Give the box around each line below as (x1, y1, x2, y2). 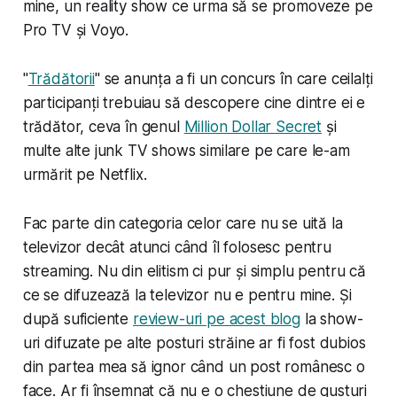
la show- (300, 310, 363, 329)
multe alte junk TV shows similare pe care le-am (22, 142, 350, 160)
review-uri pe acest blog (132, 310, 300, 329)
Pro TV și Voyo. (22, 21, 129, 40)
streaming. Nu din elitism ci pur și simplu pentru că (22, 262, 366, 281)
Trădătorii (27, 70, 95, 89)
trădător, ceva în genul (22, 118, 184, 136)
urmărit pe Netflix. (22, 166, 147, 184)
